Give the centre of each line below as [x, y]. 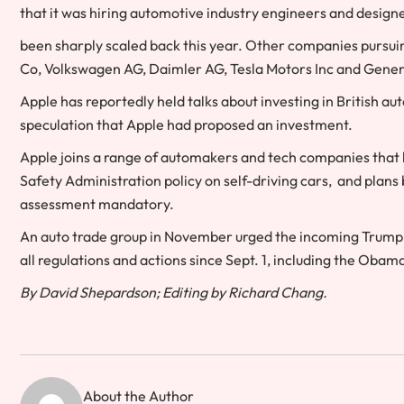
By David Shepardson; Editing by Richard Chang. [174, 293]
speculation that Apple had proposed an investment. [186, 125]
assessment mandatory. [97, 204]
